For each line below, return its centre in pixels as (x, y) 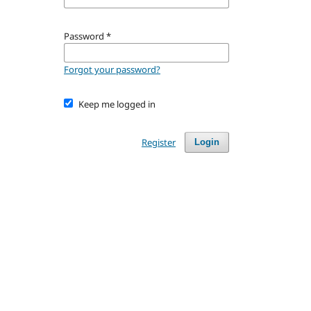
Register (158, 143)
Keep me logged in (117, 104)
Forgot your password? (112, 70)
